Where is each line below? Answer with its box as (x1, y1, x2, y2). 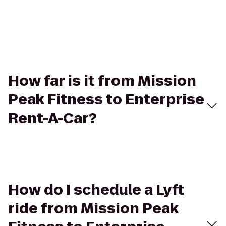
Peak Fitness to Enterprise (8, 90, 204, 109)
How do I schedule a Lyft (8, 180, 184, 200)
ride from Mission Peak (8, 199, 179, 218)
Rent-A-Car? (8, 108, 97, 128)
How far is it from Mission (8, 71, 196, 91)
